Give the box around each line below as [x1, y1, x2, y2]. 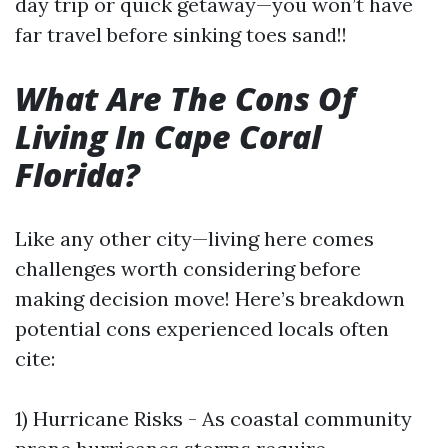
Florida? [15, 153, 140, 196]
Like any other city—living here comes [15, 226, 374, 251]
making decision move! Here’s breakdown [15, 286, 405, 311]
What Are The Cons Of [15, 77, 355, 120]
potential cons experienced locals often [15, 316, 389, 341]
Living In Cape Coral [15, 115, 321, 158]
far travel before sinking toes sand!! [15, 22, 347, 47]
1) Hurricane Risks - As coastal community [15, 406, 412, 431]
